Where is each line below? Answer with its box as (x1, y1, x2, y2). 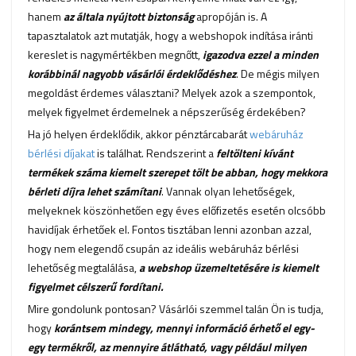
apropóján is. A (194, 8, 267, 25)
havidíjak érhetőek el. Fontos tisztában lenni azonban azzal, (28, 221, 311, 238)
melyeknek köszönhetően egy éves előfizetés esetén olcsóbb (28, 202, 326, 219)
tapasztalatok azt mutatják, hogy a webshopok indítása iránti (28, 27, 313, 44)
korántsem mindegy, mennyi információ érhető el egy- (54, 319, 315, 337)
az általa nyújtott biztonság (64, 8, 194, 25)
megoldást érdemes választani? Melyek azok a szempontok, (28, 84, 315, 102)
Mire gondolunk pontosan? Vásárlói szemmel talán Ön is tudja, (28, 300, 323, 318)
